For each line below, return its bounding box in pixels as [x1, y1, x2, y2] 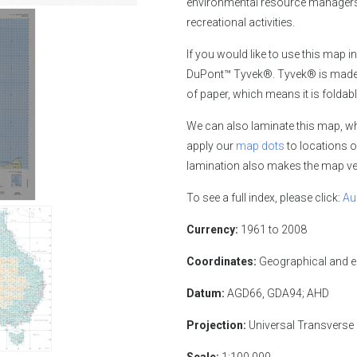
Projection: [186, 318, 246, 331]
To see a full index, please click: [186, 190, 343, 204]
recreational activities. [186, 15, 295, 29]
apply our [186, 139, 236, 152]
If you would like [186, 47, 266, 61]
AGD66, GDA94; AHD [227, 286, 329, 300]
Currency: [186, 222, 238, 236]
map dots [236, 139, 284, 152]
